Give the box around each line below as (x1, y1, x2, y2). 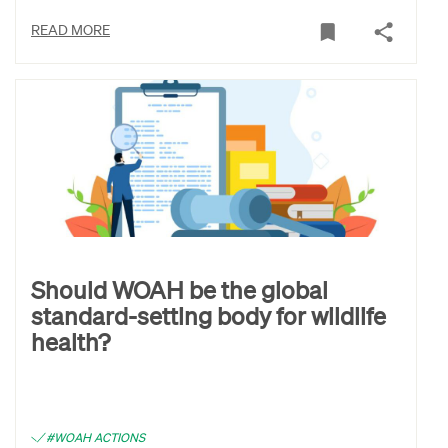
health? (31, 325, 110, 357)
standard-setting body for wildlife (31, 299, 386, 331)
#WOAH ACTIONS (46, 429, 145, 445)
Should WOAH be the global (31, 273, 328, 305)
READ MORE (31, 20, 110, 39)
